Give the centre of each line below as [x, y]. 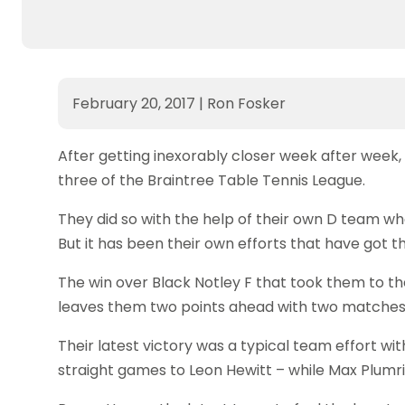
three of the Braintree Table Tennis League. [212, 181]
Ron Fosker [245, 104]
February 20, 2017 [136, 104]
